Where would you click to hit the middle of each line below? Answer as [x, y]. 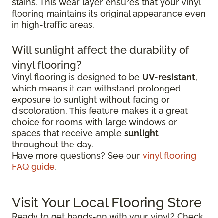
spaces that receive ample [68, 133]
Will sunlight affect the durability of [100, 50]
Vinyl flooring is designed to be [77, 77]
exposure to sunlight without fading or [91, 100]
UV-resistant [169, 77]
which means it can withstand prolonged [96, 89]
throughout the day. [53, 145]
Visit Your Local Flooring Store [107, 203]
